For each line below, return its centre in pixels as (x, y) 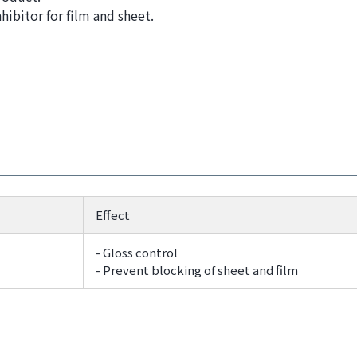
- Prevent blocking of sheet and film (196, 270)
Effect (112, 215)
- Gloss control (136, 252)
